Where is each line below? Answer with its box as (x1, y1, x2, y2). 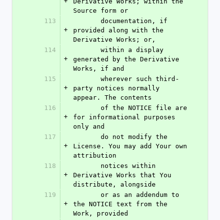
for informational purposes (73, 113, 175, 121)
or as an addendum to (73, 191, 101, 198)
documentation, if (73, 17, 101, 25)
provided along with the (73, 27, 164, 34)
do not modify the (73, 133, 101, 140)
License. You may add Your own (73, 142, 187, 150)
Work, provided (73, 210, 128, 217)
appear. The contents (73, 94, 152, 101)
